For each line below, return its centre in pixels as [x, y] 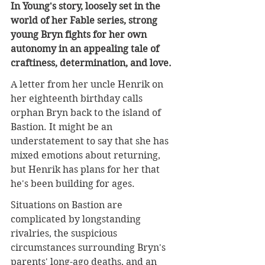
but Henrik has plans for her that [86, 169]
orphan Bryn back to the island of [87, 112]
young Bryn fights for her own [80, 34]
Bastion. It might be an [63, 127]
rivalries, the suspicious [65, 233]
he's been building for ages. [73, 183]
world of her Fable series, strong [85, 20]
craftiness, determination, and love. [91, 63]
